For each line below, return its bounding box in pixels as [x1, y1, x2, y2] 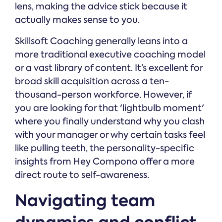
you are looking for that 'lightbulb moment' [15, 102, 204, 114]
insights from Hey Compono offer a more [15, 156, 195, 168]
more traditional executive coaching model [15, 49, 206, 61]
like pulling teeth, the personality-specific [15, 142, 194, 155]
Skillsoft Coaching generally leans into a [15, 35, 188, 48]
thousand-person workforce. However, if [15, 89, 191, 101]
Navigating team [15, 189, 155, 212]
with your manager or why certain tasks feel [15, 129, 205, 141]
